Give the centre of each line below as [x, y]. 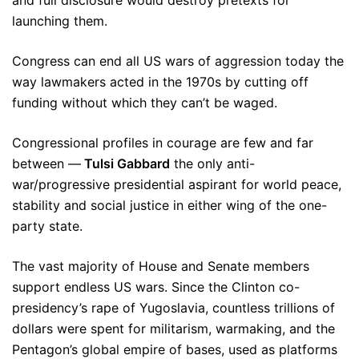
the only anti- [212, 163]
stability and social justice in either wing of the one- [169, 205]
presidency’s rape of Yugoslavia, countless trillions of [173, 308]
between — [46, 163]
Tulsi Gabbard [125, 163]
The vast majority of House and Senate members [161, 266]
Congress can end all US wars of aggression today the [178, 61]
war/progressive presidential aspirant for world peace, [177, 184]
